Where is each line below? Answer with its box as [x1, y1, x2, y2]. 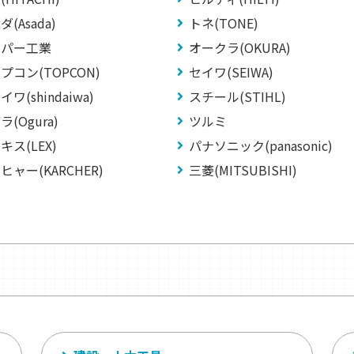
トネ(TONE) [189, 13, 258, 32]
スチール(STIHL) [189, 87, 286, 106]
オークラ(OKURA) [189, 38, 291, 57]
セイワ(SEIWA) [189, 62, 273, 81]
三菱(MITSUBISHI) [189, 160, 297, 179]
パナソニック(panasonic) [189, 136, 333, 155]
